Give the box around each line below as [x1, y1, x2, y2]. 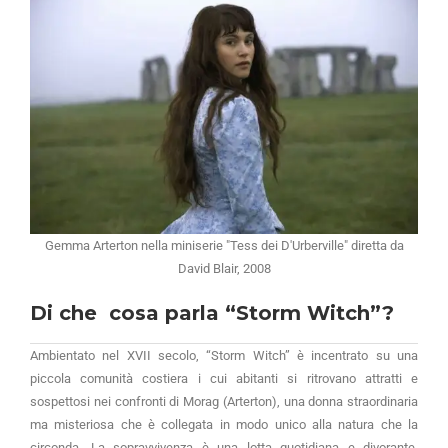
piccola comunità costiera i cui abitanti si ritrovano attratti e [30, 371, 418, 387]
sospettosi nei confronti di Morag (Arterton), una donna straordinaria [30, 394, 418, 410]
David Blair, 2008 [177, 261, 271, 277]
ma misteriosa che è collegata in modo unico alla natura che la [30, 417, 418, 433]
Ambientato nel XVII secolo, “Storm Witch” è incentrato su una [30, 348, 418, 364]
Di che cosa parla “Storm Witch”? [30, 301, 394, 326]
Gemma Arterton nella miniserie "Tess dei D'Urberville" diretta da [44, 238, 404, 254]
